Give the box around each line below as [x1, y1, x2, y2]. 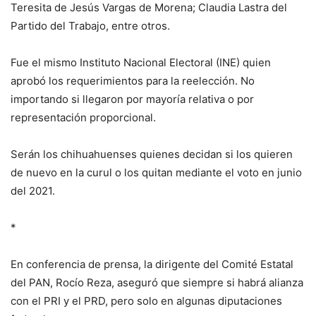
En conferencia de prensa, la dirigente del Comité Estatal [11, 257, 293, 272]
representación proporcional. [11, 111, 156, 125]
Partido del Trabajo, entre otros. [11, 19, 170, 33]
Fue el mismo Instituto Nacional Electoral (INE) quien [11, 56, 271, 70]
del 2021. [11, 184, 55, 198]
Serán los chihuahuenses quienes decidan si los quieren [11, 147, 293, 162]
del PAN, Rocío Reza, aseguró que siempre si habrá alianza [11, 276, 303, 290]
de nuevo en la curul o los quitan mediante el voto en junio [11, 166, 302, 180]
